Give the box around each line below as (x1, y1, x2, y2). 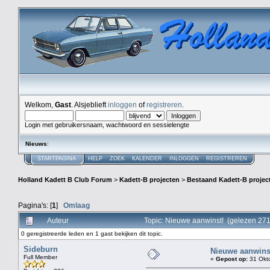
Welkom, (25, 101, 55, 108)
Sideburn (24, 244, 58, 254)
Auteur (47, 216, 69, 224)
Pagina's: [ (18, 201, 52, 209)
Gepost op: (216, 255, 248, 262)
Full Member (24, 253, 57, 260)
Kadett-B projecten (119, 176, 180, 184)
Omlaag (63, 201, 90, 209)
